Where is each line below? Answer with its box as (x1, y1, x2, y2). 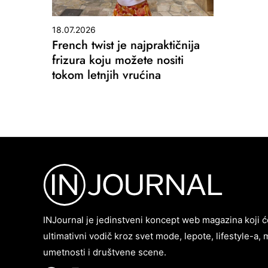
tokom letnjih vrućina (52, 66, 161, 84)
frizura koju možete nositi (52, 51, 184, 69)
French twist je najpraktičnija (52, 36, 200, 54)
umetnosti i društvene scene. (43, 246, 166, 258)
